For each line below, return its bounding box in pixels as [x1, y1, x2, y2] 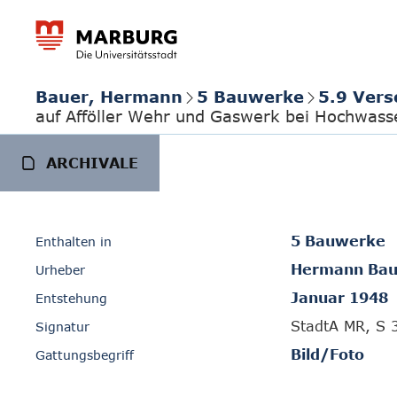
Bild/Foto [291, 346, 364, 362]
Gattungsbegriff [35, 347, 134, 362]
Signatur [35, 319, 90, 334]
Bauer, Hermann [35, 86, 183, 106]
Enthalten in [35, 234, 112, 249]
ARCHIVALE [46, 155, 138, 171]
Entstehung [35, 291, 107, 306]
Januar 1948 [291, 290, 388, 306]
